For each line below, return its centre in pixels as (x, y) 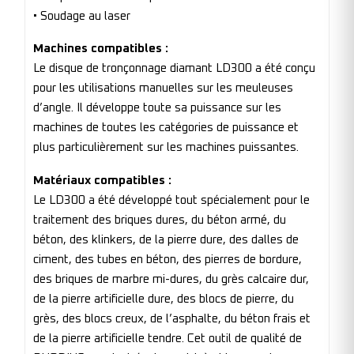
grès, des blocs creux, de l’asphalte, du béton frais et (172, 318)
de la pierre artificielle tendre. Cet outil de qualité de (168, 338)
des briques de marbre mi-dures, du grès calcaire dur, (171, 279)
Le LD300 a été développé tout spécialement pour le (171, 200)
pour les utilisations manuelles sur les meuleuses (163, 88)
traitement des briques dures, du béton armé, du (160, 220)
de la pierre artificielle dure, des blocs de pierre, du (164, 299)
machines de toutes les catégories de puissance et (166, 128)
